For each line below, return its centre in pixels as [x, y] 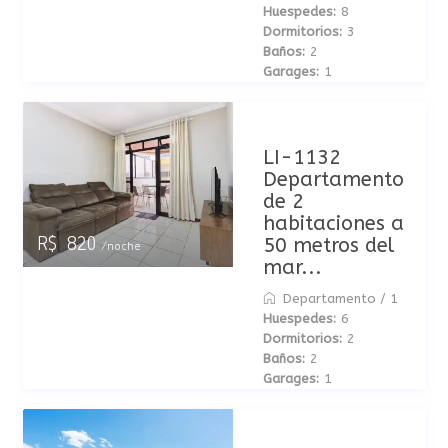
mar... [292, 267]
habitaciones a [333, 223]
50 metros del [328, 245]
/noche [117, 246]
